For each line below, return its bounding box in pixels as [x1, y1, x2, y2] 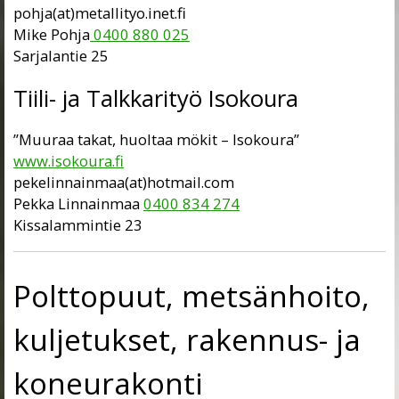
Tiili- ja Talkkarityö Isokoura [13, 82, 298, 114]
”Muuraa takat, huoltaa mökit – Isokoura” [13, 129, 299, 151]
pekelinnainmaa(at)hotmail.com [13, 172, 234, 193]
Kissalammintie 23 [13, 215, 142, 236]
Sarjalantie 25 [13, 45, 109, 67]
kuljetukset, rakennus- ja [13, 318, 361, 360]
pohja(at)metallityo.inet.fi [13, 3, 186, 24]
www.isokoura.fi [13, 151, 124, 172]
